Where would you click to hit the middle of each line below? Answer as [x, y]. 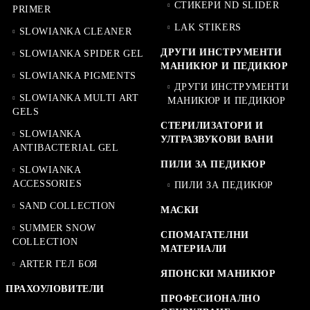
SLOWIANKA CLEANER [75, 31]
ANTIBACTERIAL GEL [66, 147]
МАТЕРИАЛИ [194, 248]
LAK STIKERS [208, 27]
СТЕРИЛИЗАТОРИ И [212, 125]
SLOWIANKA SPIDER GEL [81, 53]
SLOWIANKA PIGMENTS [77, 75]
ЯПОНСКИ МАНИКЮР [218, 273]
